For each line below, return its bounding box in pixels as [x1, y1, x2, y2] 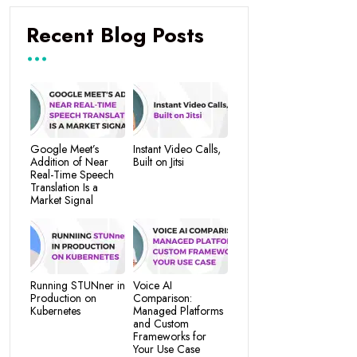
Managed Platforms [133, 303, 223, 319]
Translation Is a [30, 179, 98, 195]
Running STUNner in [30, 277, 125, 293]
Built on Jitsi [133, 154, 184, 170]
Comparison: [133, 290, 192, 306]
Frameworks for [133, 328, 206, 344]
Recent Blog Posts [26, 20, 204, 50]
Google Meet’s [30, 141, 99, 157]
